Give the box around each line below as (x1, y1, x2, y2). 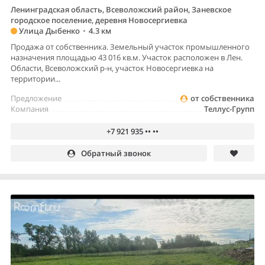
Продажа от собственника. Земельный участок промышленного (11, 41, 250, 53)
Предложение (11, 93, 62, 104)
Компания (11, 104, 49, 115)
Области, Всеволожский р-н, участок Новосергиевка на (11, 63, 214, 74)
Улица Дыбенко (17, 25, 80, 37)
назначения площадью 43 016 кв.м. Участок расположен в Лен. (11, 52, 243, 63)
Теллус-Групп (204, 104, 254, 115)
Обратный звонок (80, 148, 151, 159)
